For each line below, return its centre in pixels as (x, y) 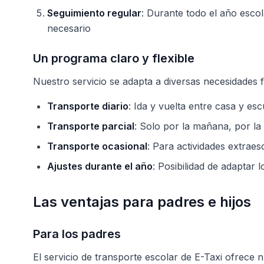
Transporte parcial (91, 126)
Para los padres (77, 234)
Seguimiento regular (94, 13)
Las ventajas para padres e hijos (142, 202)
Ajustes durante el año (100, 166)
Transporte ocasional (97, 146)
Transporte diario (88, 106)
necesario (69, 28)
